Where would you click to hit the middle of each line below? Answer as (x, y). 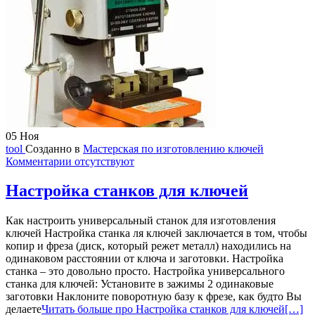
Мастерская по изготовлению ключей (173, 148)
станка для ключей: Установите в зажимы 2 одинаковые (140, 284)
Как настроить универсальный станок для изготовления (141, 221)
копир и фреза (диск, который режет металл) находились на (148, 246)
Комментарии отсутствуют (70, 161)
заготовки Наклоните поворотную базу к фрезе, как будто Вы (154, 297)
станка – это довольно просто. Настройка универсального (145, 271)
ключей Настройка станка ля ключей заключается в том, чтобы (156, 233)
